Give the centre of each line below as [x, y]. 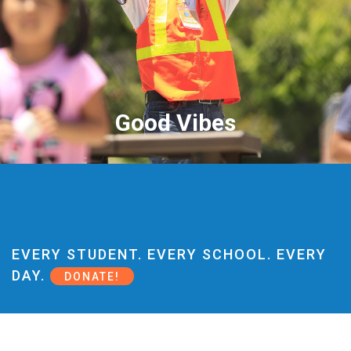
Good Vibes [175, 122]
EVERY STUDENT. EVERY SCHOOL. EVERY [169, 254]
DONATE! [92, 276]
